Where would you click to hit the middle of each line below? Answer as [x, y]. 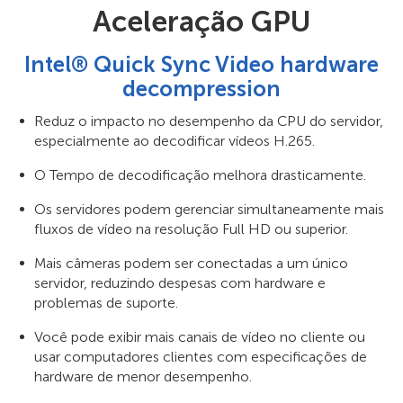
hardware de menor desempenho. [143, 376]
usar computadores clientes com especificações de [201, 356]
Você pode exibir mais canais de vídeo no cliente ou [200, 336]
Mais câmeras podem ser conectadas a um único [191, 263]
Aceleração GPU [201, 21]
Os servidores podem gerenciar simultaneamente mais [209, 209]
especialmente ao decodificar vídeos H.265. [175, 140]
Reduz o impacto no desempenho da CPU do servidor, [209, 121]
